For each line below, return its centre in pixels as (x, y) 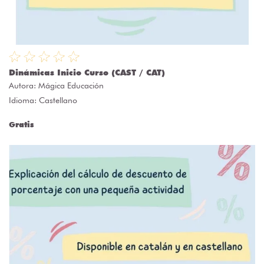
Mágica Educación (71, 86)
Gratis (21, 125)
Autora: (24, 86)
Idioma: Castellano (43, 100)
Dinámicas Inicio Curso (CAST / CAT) (87, 73)
